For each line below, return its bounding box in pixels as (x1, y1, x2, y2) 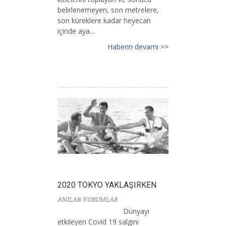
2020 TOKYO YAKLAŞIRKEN (58, 180, 156, 190)
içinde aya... (58, 26, 94, 36)
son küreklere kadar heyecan (58, 15, 151, 25)
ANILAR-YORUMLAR (58, 195, 118, 204)
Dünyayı (123, 206, 149, 216)
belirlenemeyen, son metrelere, (58, 5, 159, 15)
